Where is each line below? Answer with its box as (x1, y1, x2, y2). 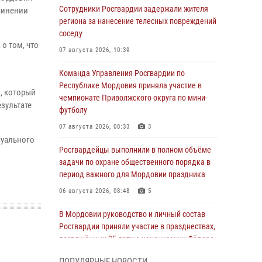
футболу (59, 105, 87, 115)
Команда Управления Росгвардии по (59, 68, 185, 78)
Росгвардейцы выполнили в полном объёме (59, 145, 211, 154)
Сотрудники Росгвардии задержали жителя (59, 4, 208, 13)
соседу (59, 29, 82, 38)
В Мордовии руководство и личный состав (59, 209, 205, 219)
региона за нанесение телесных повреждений (59, 16, 216, 26)
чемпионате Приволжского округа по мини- (59, 93, 207, 102)
